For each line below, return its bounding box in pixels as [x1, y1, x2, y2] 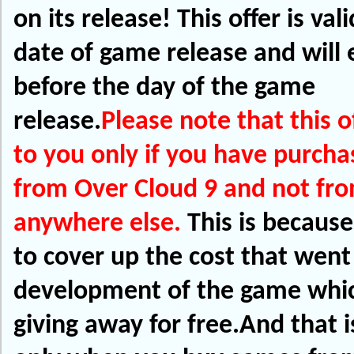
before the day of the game [13, 74, 315, 102]
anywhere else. [13, 210, 181, 238]
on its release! [13, 6, 171, 34]
